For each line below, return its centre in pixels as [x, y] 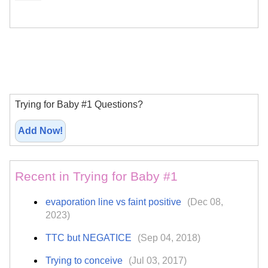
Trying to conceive [86, 260]
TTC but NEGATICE [90, 237]
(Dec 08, [205, 202]
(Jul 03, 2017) [158, 260]
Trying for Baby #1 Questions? [79, 104]
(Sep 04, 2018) [169, 237]
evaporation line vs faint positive [115, 202]
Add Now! [40, 130]
